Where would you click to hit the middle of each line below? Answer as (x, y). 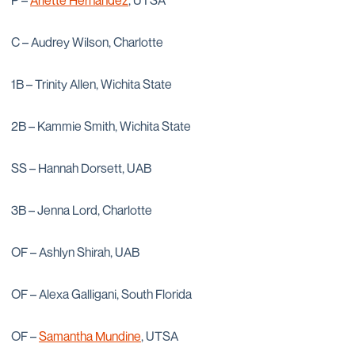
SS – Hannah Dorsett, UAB (81, 168)
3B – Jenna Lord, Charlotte (82, 210)
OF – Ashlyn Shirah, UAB (75, 252)
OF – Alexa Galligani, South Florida (101, 294)
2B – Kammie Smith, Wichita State (101, 126)
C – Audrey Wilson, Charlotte (87, 42)
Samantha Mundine (90, 336)
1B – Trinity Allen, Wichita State (92, 84)
